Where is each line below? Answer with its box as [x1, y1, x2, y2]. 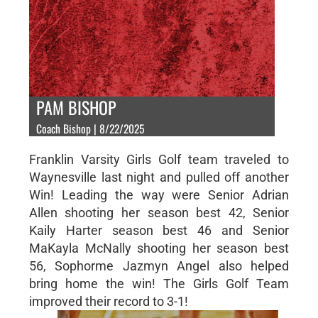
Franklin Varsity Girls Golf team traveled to [28, 151, 290, 167]
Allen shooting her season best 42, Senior [28, 204, 290, 220]
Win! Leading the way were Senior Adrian [28, 187, 290, 202]
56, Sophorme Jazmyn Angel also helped [28, 258, 290, 273]
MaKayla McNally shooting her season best [28, 240, 290, 256]
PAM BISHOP [35, 94, 116, 120]
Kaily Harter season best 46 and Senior [28, 222, 290, 238]
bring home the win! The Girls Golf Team [28, 275, 290, 291]
